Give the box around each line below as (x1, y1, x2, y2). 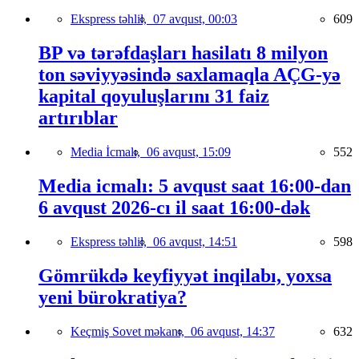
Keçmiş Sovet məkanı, (71, 324, 191, 338)
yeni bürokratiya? (38, 286, 187, 308)
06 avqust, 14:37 (191, 324, 275, 338)
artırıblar (38, 107, 118, 129)
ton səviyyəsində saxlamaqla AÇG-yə (38, 64, 341, 86)
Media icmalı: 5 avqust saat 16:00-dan (38, 175, 351, 196)
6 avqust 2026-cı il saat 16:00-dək (38, 196, 310, 218)
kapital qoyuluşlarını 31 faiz (38, 86, 269, 107)
